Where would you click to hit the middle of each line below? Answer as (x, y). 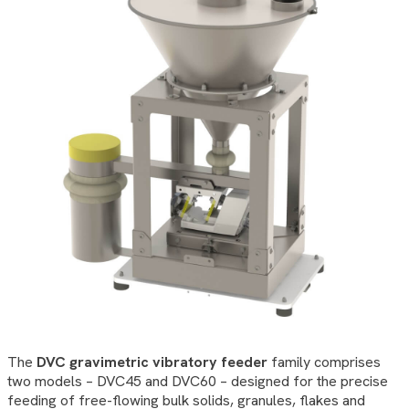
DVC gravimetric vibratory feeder (152, 362)
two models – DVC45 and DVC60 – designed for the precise (198, 381)
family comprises (324, 362)
